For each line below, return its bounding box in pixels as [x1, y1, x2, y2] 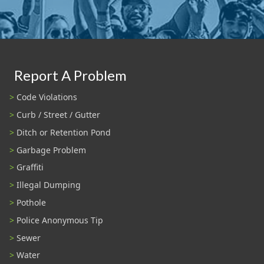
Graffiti [16, 161, 44, 173]
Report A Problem [14, 66, 127, 84]
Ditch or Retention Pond [16, 126, 111, 138]
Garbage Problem [16, 144, 86, 156]
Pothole [16, 197, 46, 208]
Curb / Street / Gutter [16, 109, 100, 121]
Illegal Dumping [16, 179, 81, 191]
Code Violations [16, 91, 77, 103]
